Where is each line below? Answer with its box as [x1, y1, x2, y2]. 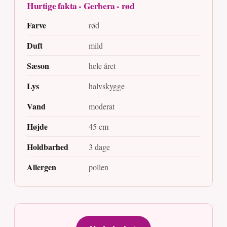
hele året [89, 60, 116, 71]
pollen [89, 161, 108, 172]
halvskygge [89, 80, 125, 91]
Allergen [27, 161, 56, 173]
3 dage [89, 141, 110, 152]
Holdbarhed [27, 140, 68, 153]
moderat [89, 100, 115, 111]
